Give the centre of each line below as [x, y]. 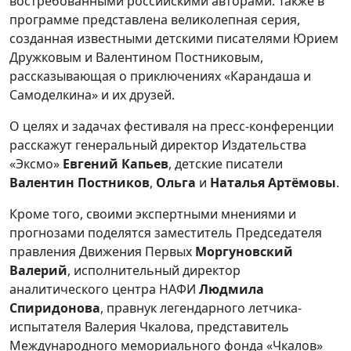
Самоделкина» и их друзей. [92, 95]
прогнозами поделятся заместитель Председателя [166, 233]
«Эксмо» [36, 164]
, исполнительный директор [154, 271]
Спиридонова [55, 308]
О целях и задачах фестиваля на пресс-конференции [172, 127]
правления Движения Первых [102, 252]
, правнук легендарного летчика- [201, 308]
